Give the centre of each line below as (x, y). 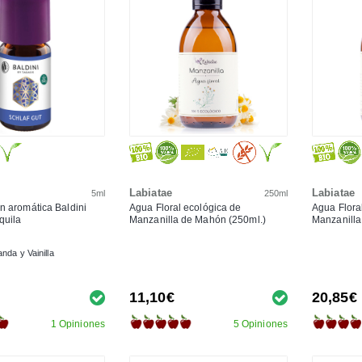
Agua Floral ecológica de (185, 207)
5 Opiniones (260, 324)
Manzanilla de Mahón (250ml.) (198, 219)
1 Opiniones (78, 324)
